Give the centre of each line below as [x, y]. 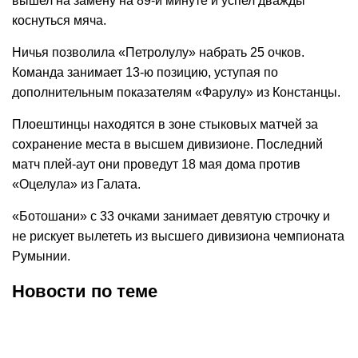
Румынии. [41, 256]
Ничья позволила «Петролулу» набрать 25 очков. [158, 52]
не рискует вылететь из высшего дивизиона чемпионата [178, 236]
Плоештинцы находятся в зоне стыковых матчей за [165, 124]
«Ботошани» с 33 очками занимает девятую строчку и [171, 216]
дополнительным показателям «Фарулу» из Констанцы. [176, 92]
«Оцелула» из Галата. [76, 184]
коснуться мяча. [59, 20]
